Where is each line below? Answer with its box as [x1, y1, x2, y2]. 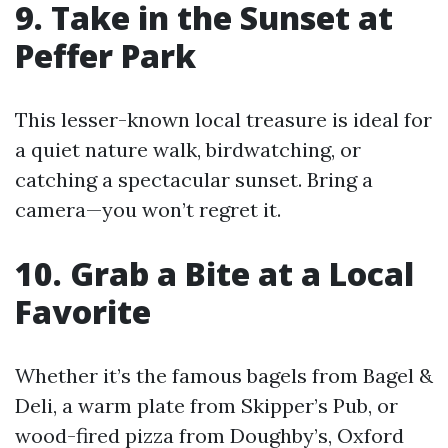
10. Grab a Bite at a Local [15, 252, 414, 296]
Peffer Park [15, 34, 196, 78]
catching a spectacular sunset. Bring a [15, 167, 373, 193]
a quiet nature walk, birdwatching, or [15, 137, 361, 163]
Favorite [15, 290, 151, 334]
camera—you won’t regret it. [15, 197, 281, 223]
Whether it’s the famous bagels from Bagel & [15, 363, 433, 389]
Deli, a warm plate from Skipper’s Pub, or [15, 393, 398, 419]
